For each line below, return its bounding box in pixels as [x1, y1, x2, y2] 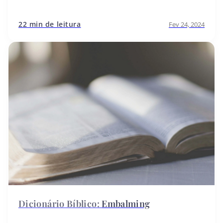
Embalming [102, 197, 150, 210]
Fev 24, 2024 [169, 19, 205, 29]
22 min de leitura [18, 19, 81, 29]
